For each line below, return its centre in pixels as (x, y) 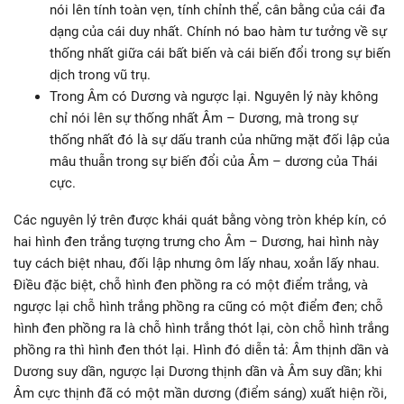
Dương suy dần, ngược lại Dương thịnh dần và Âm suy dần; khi (198, 372)
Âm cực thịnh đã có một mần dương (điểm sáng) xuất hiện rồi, (200, 394)
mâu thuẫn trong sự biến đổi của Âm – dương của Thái (214, 162)
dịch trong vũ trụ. (100, 75)
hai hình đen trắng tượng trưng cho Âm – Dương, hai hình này (196, 242)
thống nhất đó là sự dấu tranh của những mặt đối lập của (220, 140)
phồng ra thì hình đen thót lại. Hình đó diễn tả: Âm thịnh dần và (201, 350)
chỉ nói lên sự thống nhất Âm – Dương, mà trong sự (204, 119)
